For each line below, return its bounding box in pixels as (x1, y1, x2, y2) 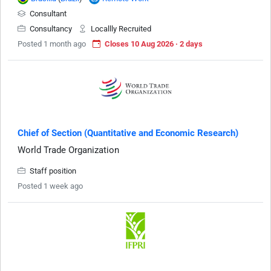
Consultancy (28, 24, 74, 33)
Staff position (28, 166, 76, 175)
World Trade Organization (18, 145, 119, 155)
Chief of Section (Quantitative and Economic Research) (18, 128, 238, 139)
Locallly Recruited (89, 24, 151, 33)
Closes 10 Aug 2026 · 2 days (105, 39, 203, 48)
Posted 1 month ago (18, 39, 86, 48)
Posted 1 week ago (18, 181, 83, 191)
